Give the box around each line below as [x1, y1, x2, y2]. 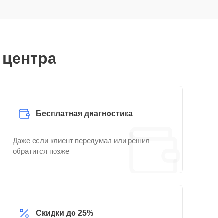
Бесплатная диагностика [36, 109, 133, 118]
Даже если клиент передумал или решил [13, 136, 150, 145]
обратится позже [13, 147, 69, 155]
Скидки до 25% [36, 209, 93, 217]
